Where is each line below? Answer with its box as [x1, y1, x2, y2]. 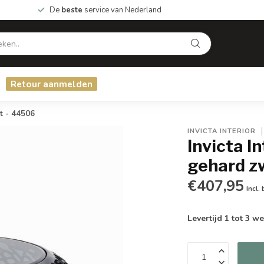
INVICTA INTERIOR [187, 127, 256, 136]
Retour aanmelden [11, 78, 93, 90]
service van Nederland [82, 5, 161, 15]
